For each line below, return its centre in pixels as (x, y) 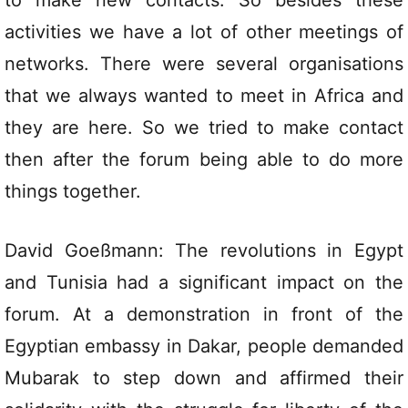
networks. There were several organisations (204, 64)
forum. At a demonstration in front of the (204, 315)
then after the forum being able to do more (204, 160)
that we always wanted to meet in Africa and (204, 96)
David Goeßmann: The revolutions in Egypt (204, 251)
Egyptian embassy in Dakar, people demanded (204, 347)
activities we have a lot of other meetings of (204, 32)
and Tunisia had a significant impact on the (204, 283)
